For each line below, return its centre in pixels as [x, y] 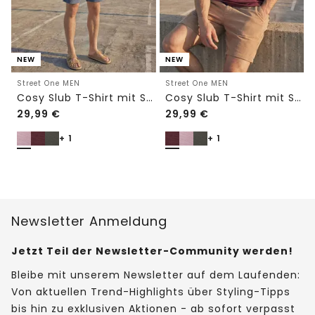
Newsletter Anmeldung [89, 221]
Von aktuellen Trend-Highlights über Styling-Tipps [151, 291]
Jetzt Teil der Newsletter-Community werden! [152, 251]
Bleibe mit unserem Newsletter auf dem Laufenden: [156, 275]
